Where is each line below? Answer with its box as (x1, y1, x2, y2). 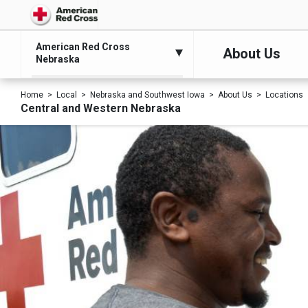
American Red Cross (36, 41, 130, 52)
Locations (265, 90, 303, 100)
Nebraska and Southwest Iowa (90, 90, 205, 100)
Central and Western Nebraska (21, 102, 181, 115)
